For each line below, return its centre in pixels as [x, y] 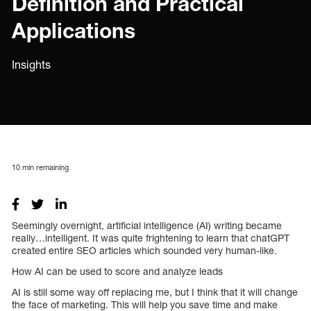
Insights [31, 65]
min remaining [44, 167]
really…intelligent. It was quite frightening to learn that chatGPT [151, 237]
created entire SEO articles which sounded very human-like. [144, 250]
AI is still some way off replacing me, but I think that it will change [155, 292]
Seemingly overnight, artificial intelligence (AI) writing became [147, 225]
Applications [74, 31]
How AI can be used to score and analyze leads [117, 271]
